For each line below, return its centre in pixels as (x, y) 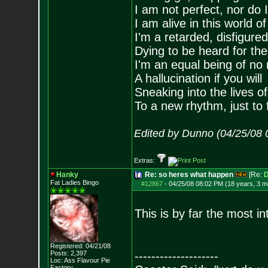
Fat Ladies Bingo (74, 182)
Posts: (59, 253)
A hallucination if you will (198, 78)
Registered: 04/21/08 (80, 246)
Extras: (145, 160)
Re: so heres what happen (189, 175)
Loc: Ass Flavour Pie (80, 260)
